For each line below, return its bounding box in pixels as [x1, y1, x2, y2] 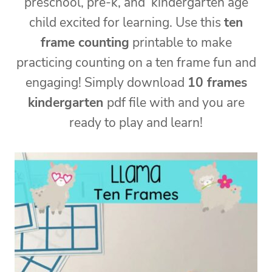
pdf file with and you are [106, 94, 245, 112]
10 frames [187, 74, 247, 92]
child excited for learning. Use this [29, 14, 224, 32]
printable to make [129, 34, 232, 52]
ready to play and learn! [69, 114, 203, 132]
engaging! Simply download [25, 74, 188, 92]
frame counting [40, 34, 129, 52]
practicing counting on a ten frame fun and [16, 54, 256, 72]
